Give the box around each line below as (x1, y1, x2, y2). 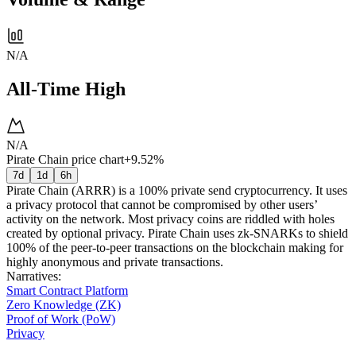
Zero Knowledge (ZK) (6, 297, 121, 311)
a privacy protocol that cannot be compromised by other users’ (6, 197, 317, 211)
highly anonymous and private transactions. (6, 254, 223, 269)
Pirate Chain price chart (6, 152, 124, 166)
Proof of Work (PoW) (6, 311, 115, 326)
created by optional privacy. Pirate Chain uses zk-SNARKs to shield (6, 226, 348, 240)
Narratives (6, 269, 58, 283)
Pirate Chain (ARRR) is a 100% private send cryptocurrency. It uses (6, 183, 347, 197)
